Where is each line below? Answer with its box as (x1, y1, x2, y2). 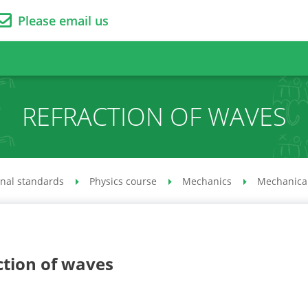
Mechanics (182, 175, 232, 188)
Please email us (18, 12, 109, 29)
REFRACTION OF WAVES (21, 100, 287, 133)
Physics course (89, 175, 157, 188)
